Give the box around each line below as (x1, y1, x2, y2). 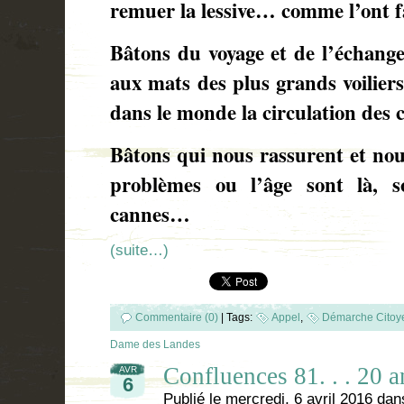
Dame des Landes (110, 337, 200, 351)
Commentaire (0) (135, 310, 218, 324)
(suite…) (110, 241, 169, 259)
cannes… (110, 198, 190, 229)
